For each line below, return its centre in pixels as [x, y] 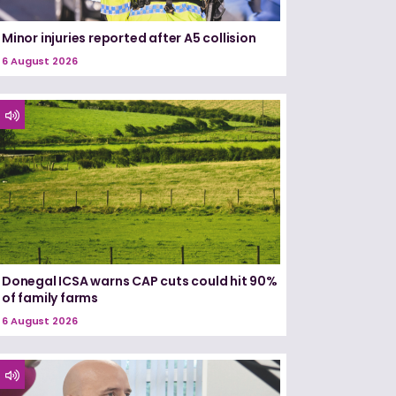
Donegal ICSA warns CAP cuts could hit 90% [140, 281]
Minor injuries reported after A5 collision [129, 38]
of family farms [50, 297]
